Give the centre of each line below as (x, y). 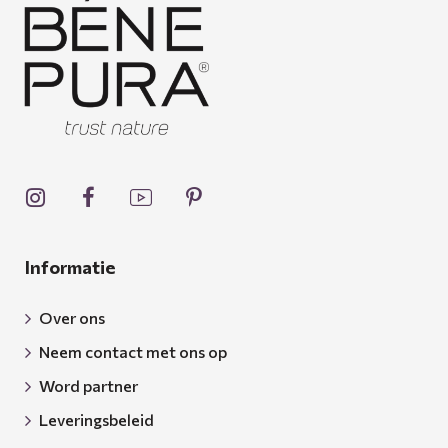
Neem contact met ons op (133, 351)
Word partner (88, 385)
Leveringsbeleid (96, 419)
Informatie (70, 267)
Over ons (72, 317)
